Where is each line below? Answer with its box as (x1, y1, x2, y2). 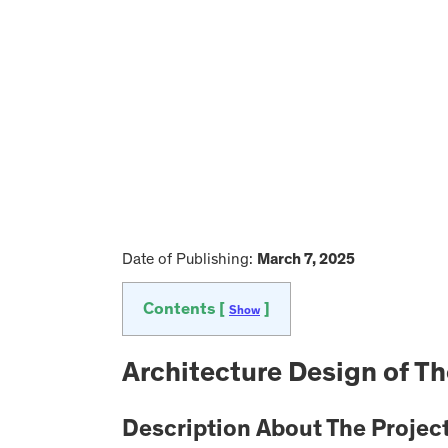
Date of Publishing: (122, 252, 257, 268)
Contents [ (143, 302, 229, 319)
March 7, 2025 (257, 252, 355, 268)
